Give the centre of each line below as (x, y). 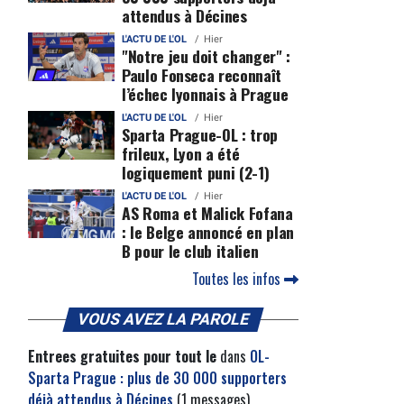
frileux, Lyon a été (180, 153)
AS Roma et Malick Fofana (207, 213)
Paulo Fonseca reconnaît (201, 75)
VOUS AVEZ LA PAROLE (163, 319)
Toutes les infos (238, 279)
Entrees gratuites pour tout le (122, 356)
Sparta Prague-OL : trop (199, 134)
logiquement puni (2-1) (195, 172)
